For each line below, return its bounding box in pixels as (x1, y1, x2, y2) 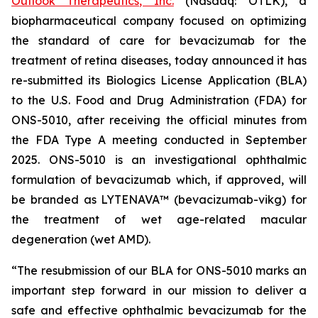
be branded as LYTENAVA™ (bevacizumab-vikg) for (11, 192, 307, 207)
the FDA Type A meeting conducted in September (11, 133, 307, 147)
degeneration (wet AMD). (11, 232, 150, 246)
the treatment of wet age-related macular (11, 212, 307, 226)
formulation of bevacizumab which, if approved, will (11, 172, 307, 187)
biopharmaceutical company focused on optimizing (11, 13, 307, 28)
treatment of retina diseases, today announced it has (11, 53, 307, 67)
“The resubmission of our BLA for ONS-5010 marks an (11, 263, 307, 278)
